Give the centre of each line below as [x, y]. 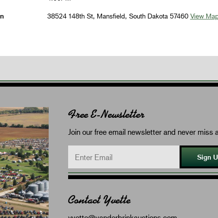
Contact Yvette [99, 200]
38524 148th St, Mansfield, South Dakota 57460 [118, 16]
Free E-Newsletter [106, 114]
